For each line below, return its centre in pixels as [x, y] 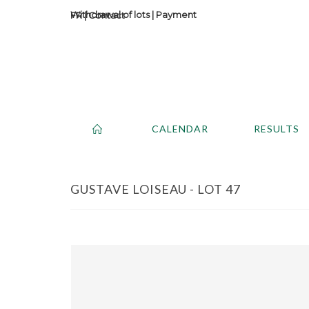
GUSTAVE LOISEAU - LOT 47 [156, 189]
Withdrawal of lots [110, 14]
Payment [176, 14]
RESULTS [277, 128]
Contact [107, 15]
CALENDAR [180, 128]
